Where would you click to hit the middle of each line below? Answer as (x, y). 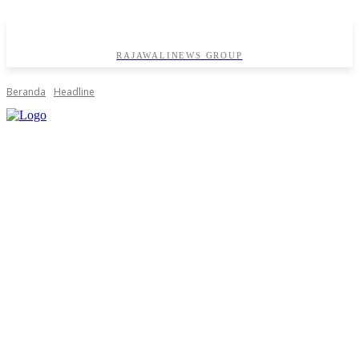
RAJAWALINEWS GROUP (179, 56)
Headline (74, 92)
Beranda (26, 92)
